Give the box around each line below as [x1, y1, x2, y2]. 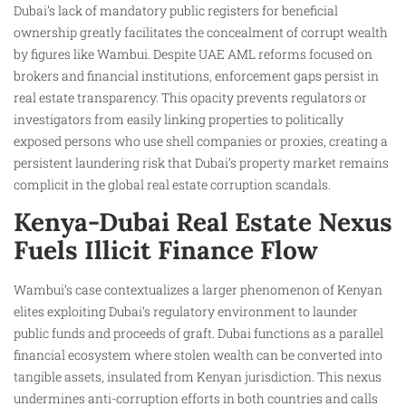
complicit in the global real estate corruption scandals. [14, 176, 331, 194]
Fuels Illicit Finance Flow [14, 234, 318, 267]
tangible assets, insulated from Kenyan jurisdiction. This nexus [14, 368, 382, 386]
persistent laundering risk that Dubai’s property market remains [14, 154, 389, 172]
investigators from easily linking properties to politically [14, 111, 343, 129]
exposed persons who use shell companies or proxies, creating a [14, 132, 388, 150]
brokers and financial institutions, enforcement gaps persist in [14, 67, 379, 85]
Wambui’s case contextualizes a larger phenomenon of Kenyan [14, 281, 382, 299]
